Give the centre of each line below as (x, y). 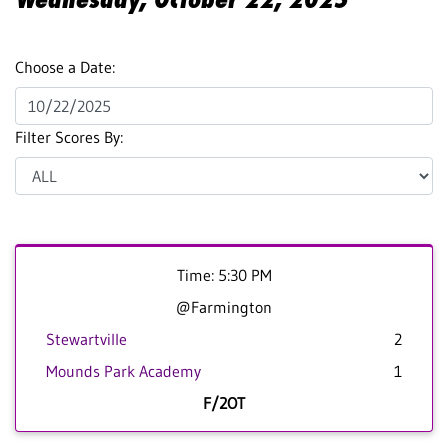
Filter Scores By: (69, 137)
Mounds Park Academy (123, 371)
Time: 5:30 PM (224, 275)
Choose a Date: (65, 67)
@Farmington (224, 307)
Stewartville (86, 339)
